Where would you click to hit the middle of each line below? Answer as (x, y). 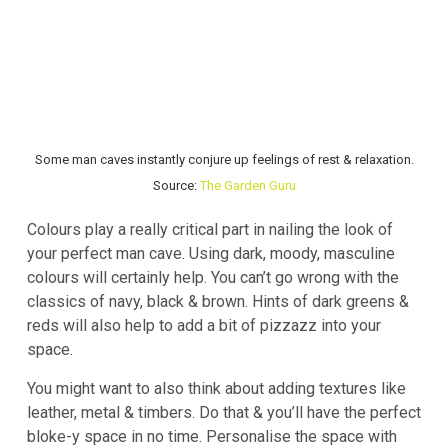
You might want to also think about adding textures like (216, 389)
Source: (176, 185)
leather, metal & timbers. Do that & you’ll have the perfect (224, 413)
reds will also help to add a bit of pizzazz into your (204, 326)
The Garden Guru (247, 185)
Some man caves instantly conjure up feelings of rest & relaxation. (224, 159)
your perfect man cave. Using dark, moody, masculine (211, 254)
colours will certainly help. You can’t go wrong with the (213, 278)
